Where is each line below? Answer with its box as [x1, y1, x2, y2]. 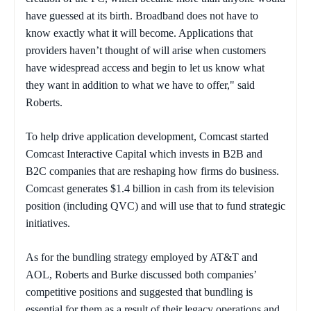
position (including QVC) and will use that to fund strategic [26, 200, 285, 212]
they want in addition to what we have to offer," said [26, 79, 255, 92]
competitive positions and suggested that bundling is [26, 286, 253, 299]
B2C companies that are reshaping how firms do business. [26, 165, 279, 178]
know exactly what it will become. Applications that [26, 27, 253, 40]
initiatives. [26, 217, 70, 230]
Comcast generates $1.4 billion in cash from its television [26, 183, 274, 195]
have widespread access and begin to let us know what [26, 62, 264, 74]
